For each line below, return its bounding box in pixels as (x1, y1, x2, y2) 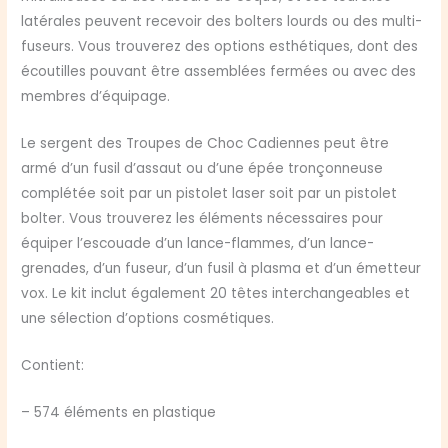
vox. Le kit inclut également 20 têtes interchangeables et (21, 283, 411, 303)
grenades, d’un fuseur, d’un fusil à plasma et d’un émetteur (21, 258, 422, 278)
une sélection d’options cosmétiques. (21, 308, 275, 328)
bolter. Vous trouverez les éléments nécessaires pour (21, 208, 384, 228)
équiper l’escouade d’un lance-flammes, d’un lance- (21, 233, 375, 253)
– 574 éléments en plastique (21, 402, 217, 422)
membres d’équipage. (21, 87, 171, 107)
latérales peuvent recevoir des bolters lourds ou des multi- (21, 12, 423, 32)
